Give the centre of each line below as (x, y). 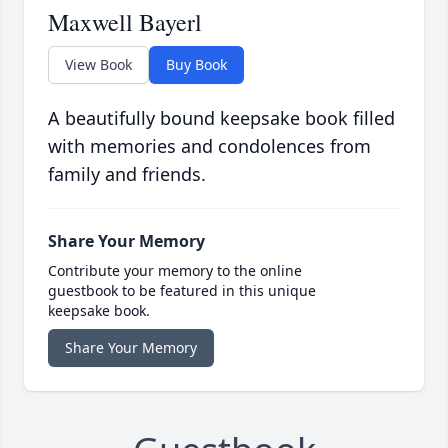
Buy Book (196, 65)
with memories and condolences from (209, 146)
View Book (98, 65)
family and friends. (127, 174)
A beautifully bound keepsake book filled (221, 118)
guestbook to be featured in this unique (182, 291)
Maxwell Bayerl (125, 22)
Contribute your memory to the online (175, 271)
